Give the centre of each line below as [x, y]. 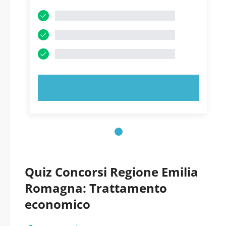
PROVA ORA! [119, 88]
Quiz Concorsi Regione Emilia [111, 172]
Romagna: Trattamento [96, 188]
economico [58, 204]
